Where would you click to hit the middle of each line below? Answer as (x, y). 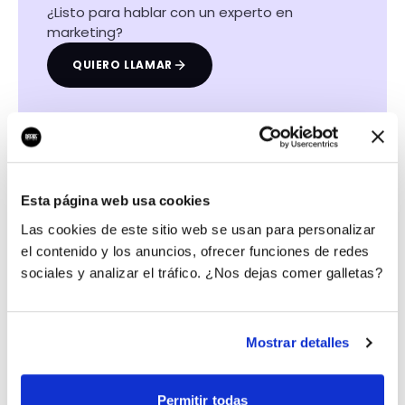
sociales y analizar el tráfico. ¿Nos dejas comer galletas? (202, 272)
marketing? (85, 32)
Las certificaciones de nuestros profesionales (172, 168)
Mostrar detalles (297, 343)
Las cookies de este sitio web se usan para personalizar (198, 229)
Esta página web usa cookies (115, 201)
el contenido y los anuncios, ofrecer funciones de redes (195, 250)
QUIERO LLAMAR (122, 65)
